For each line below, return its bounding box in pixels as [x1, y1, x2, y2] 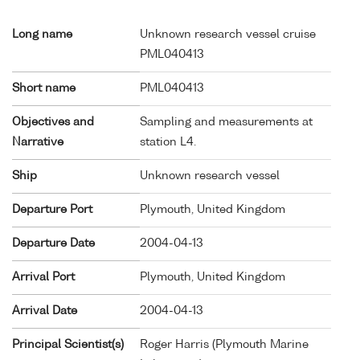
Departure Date [12, 237, 95, 249]
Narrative [12, 136, 63, 148]
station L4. [140, 136, 196, 148]
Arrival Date [12, 305, 77, 317]
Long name [12, 28, 72, 40]
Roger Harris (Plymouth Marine [140, 338, 309, 350]
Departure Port [12, 203, 92, 215]
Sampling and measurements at [140, 116, 313, 128]
